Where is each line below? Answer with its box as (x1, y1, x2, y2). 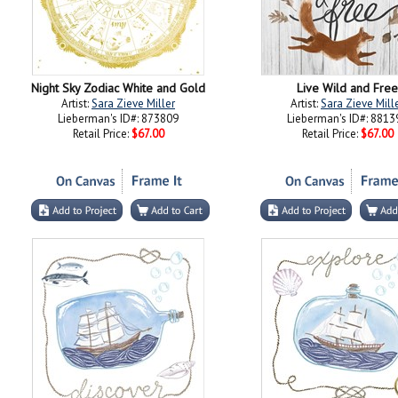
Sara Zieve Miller (92, 96, 175, 111)
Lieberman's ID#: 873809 (58, 111, 179, 126)
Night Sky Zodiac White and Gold (31, 80, 205, 96)
